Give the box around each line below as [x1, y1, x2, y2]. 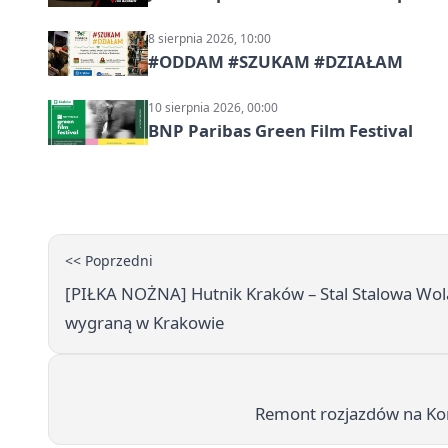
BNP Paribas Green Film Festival [148, 119, 413, 143]
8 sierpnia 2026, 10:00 [148, 30, 271, 48]
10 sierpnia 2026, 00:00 [148, 99, 278, 117]
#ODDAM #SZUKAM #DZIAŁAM [148, 50, 403, 74]
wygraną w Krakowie [65, 310, 224, 334]
